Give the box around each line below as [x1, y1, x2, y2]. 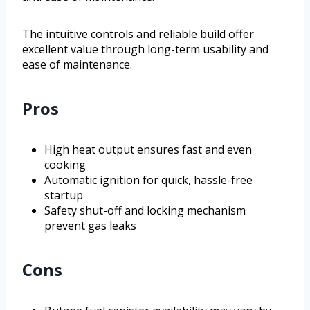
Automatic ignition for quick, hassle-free [44, 172, 253, 188]
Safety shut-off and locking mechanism [44, 203, 246, 219]
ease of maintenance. [22, 57, 132, 73]
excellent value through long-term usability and [22, 42, 268, 57]
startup [44, 188, 83, 203]
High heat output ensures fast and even [44, 142, 252, 158]
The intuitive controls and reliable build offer [22, 26, 254, 42]
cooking [44, 157, 86, 173]
